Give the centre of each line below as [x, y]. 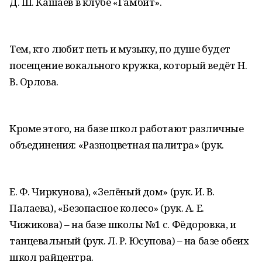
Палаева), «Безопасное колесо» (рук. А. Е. [107, 208]
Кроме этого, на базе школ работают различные [127, 128]
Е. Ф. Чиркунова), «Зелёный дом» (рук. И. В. [112, 192]
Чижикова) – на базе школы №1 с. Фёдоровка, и [123, 224]
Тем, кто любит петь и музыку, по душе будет [120, 49]
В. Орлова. [34, 82]
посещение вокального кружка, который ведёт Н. [128, 65]
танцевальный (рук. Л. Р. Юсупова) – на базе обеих [129, 241]
